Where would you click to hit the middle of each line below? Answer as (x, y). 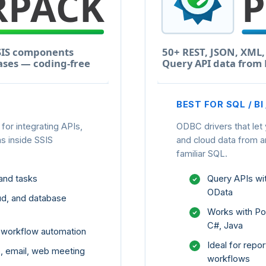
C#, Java (225, 225)
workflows (229, 259)
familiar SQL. (202, 153)
